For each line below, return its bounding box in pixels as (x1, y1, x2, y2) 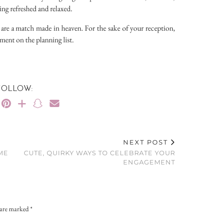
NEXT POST (123, 138, 171, 146)
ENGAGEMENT (123, 158, 176, 166)
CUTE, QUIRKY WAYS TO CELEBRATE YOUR (24, 149, 176, 157)
